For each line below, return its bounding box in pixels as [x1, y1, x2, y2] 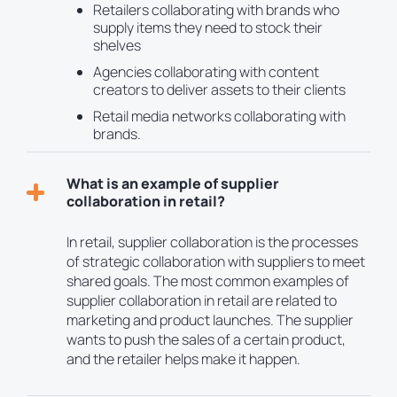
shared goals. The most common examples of [66, 271, 349, 292]
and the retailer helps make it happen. [66, 349, 300, 370]
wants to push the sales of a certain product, [66, 330, 346, 350]
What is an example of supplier [66, 174, 279, 194]
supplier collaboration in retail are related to [66, 291, 337, 311]
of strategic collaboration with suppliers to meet [66, 252, 365, 272]
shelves [93, 35, 141, 56]
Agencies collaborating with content [93, 62, 319, 82]
